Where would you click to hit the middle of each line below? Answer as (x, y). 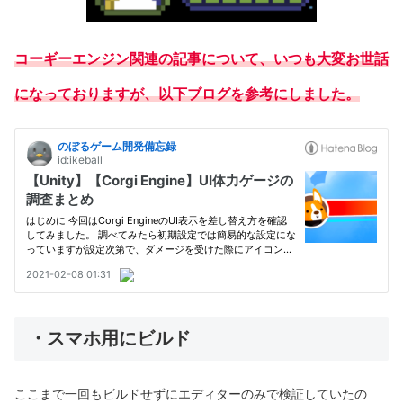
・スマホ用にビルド (110, 338)
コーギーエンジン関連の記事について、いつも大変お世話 (201, 59)
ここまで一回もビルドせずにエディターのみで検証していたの (191, 394)
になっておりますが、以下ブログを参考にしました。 (187, 94)
